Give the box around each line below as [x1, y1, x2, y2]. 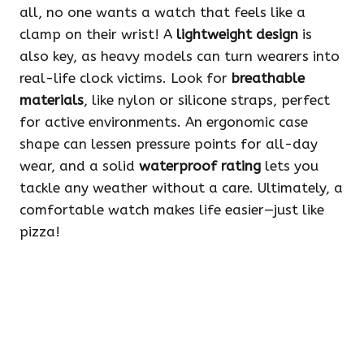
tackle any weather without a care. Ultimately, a [19, 180, 343, 197]
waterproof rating [139, 158, 261, 175]
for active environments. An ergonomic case [19, 114, 308, 131]
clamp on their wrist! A [19, 26, 176, 43]
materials [19, 92, 84, 109]
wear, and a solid [19, 158, 139, 175]
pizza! [19, 223, 60, 240]
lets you [261, 158, 318, 175]
